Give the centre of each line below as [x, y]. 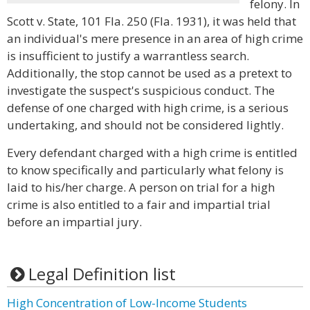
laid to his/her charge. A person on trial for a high [141, 187]
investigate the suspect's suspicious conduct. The [141, 90]
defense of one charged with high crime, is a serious [148, 108]
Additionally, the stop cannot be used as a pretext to [149, 73]
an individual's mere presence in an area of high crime [155, 38]
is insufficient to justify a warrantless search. [128, 56]
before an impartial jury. [74, 222]
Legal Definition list [102, 274]
